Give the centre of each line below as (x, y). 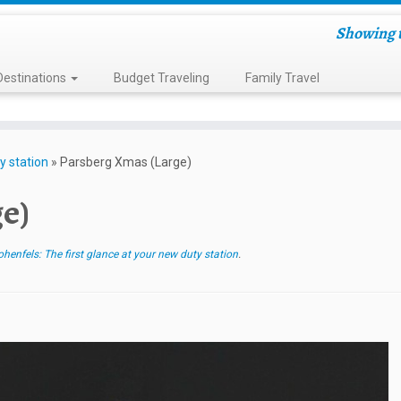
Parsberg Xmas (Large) (126, 162)
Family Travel (282, 78)
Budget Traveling (161, 78)
